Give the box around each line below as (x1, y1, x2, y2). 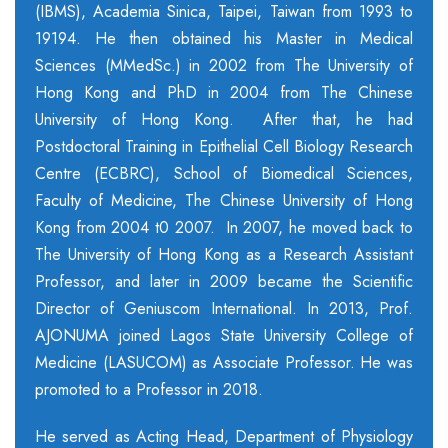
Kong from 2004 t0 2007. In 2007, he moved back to (35, 215, 413, 239)
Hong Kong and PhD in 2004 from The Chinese (35, 80, 413, 104)
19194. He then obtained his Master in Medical (35, 26, 413, 50)
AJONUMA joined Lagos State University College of (35, 323, 413, 347)
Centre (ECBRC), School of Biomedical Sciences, (35, 161, 413, 185)
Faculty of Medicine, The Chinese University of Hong (35, 188, 413, 212)
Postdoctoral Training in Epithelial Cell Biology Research (35, 134, 413, 158)
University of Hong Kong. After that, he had (35, 107, 413, 131)
